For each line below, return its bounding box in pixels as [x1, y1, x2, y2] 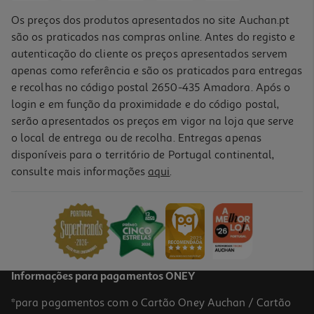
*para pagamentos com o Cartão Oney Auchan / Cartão [11, 295, 291, 310]
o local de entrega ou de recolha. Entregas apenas [11, 130, 261, 145]
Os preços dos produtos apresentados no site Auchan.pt [11, 13, 290, 27]
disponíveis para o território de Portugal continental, [11, 147, 275, 162]
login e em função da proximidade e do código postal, [11, 97, 280, 111]
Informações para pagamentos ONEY [11, 271, 195, 282]
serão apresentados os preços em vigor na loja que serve [11, 114, 294, 128]
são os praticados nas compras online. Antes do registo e [11, 29, 296, 44]
